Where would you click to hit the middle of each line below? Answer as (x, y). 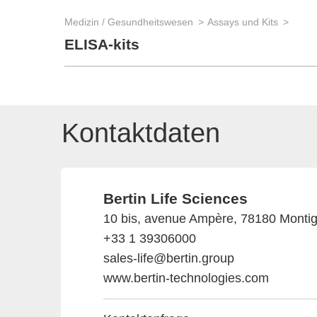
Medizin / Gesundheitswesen (129, 22)
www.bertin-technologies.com (186, 278)
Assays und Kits (243, 22)
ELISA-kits (102, 45)
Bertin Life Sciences (175, 198)
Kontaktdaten (141, 133)
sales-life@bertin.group (169, 258)
